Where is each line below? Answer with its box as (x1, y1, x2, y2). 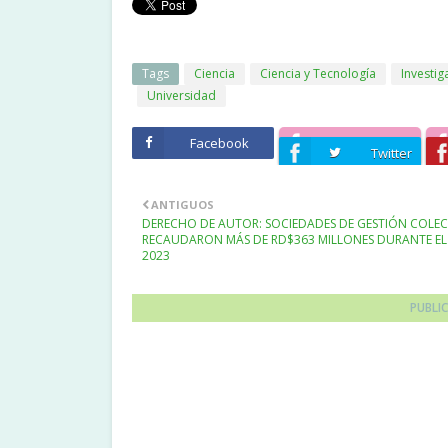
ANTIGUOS (151, 197, 214, 212)
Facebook (189, 134, 249, 152)
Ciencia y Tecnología (260, 65, 376, 82)
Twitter (370, 144, 412, 162)
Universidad (147, 87, 216, 104)
